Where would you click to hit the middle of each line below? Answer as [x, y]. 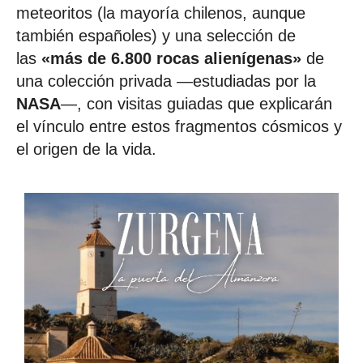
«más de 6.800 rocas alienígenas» [171, 58]
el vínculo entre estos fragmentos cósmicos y [179, 126]
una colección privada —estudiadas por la [166, 81]
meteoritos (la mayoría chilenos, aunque [161, 13]
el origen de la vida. [86, 149]
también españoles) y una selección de [156, 35]
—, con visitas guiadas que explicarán [196, 103]
